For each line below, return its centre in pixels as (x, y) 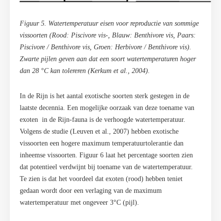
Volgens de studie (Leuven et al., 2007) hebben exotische (99, 132)
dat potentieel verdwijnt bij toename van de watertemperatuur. (106, 167)
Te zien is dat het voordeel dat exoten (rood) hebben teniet (101, 179)
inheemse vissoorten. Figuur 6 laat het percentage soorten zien (106, 155)
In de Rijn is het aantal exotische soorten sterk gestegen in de (105, 96)
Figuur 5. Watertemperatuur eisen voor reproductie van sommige (109, 24)
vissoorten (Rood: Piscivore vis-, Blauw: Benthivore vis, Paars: (108, 36)
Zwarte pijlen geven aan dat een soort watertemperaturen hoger (108, 59)
